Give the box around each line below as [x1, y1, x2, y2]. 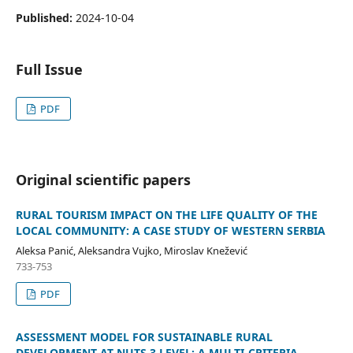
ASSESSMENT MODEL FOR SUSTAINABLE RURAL [15, 329, 273, 344]
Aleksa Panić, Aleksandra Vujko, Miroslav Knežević [15, 243, 247, 258]
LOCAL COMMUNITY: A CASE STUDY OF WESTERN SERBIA [15, 222, 325, 238]
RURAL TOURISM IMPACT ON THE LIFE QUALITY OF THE [15, 206, 318, 222]
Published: [15, 9, 76, 25]
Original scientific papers [15, 169, 191, 189]
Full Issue [15, 59, 83, 79]
